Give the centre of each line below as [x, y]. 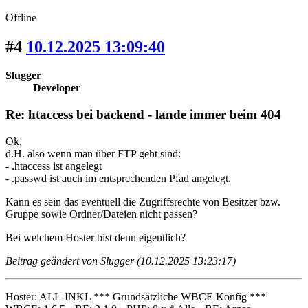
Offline [21, 17]
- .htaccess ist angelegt [54, 166]
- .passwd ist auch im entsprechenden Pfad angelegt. [118, 178]
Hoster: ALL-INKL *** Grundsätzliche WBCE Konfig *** [136, 296]
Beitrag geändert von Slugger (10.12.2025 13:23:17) [121, 261]
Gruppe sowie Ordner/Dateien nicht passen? [101, 214]
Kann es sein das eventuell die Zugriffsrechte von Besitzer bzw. [143, 201]
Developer [57, 88]
